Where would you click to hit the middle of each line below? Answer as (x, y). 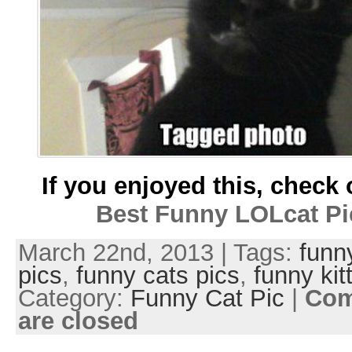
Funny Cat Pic (207, 298)
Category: (74, 298)
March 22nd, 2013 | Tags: (158, 252)
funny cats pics (158, 275)
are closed (78, 321)
